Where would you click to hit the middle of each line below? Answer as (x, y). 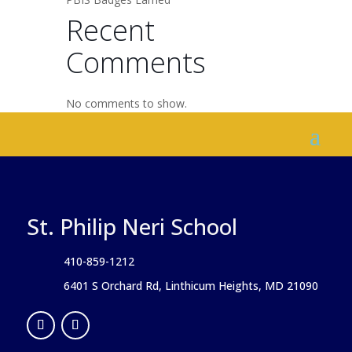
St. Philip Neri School (132, 227)
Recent (110, 31)
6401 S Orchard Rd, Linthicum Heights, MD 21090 (191, 286)
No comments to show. (126, 104)
